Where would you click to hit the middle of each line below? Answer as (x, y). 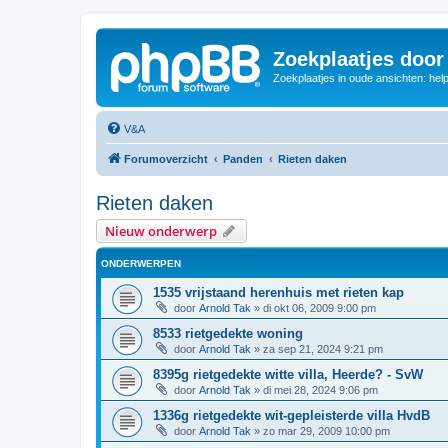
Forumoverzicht (166, 158)
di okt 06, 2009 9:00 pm (319, 307)
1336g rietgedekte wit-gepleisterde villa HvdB (291, 415)
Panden (243, 158)
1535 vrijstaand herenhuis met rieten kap (278, 292)
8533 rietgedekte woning (228, 333)
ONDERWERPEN (141, 263)
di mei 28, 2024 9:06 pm (320, 389)
